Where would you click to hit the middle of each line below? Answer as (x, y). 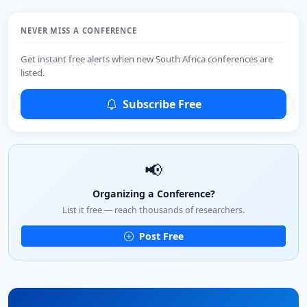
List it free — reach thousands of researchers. (153, 210)
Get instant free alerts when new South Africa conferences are (147, 59)
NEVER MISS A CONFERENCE (79, 31)
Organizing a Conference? (153, 193)
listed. (33, 72)
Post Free (160, 236)
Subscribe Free (160, 104)
